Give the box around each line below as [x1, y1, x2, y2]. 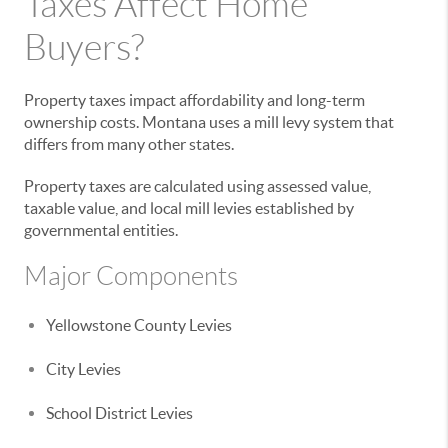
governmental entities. [24, 221, 178, 239]
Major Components [24, 262, 238, 290]
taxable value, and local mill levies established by [24, 199, 354, 217]
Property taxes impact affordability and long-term [24, 91, 365, 109]
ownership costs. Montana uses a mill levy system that [24, 113, 394, 131]
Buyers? [24, 28, 144, 67]
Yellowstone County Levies [46, 316, 232, 334]
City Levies [46, 360, 121, 378]
